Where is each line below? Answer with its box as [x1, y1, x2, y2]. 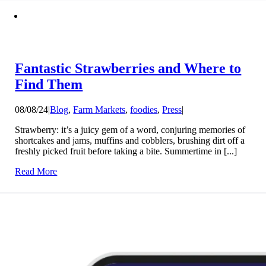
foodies [130, 104, 158, 115]
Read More [15, 166, 58, 176]
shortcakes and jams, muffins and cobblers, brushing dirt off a [15, 135, 245, 145]
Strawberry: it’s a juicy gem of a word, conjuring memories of [15, 124, 246, 135]
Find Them [15, 76, 83, 92]
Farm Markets [73, 104, 126, 115]
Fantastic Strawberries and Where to [15, 60, 242, 76]
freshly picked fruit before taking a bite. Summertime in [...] [15, 145, 237, 156]
